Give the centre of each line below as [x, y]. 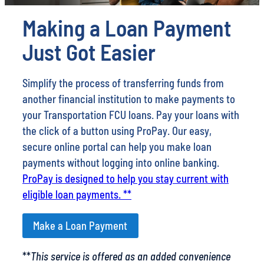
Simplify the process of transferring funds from [123, 83]
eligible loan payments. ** [77, 195]
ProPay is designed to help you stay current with [126, 179]
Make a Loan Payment [80, 225]
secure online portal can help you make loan [117, 147]
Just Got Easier [89, 52]
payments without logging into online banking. [121, 163]
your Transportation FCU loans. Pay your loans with [131, 115]
